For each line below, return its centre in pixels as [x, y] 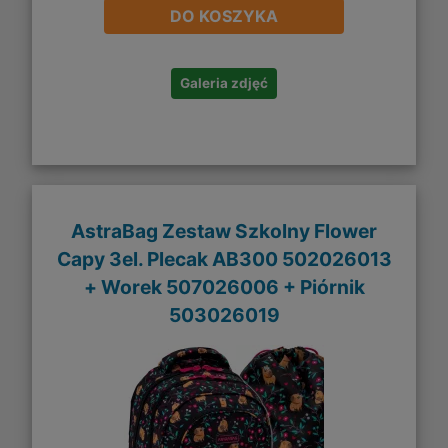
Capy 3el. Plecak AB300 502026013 [224, 258]
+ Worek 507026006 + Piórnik [224, 286]
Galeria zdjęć [224, 83]
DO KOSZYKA [224, 16]
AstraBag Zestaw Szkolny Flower [224, 230]
